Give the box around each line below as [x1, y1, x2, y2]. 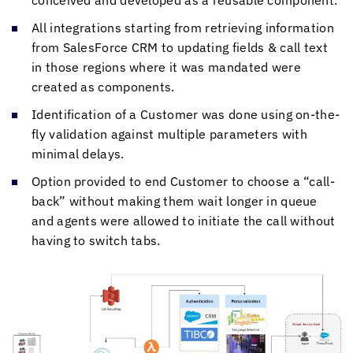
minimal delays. [32, 146, 124, 162]
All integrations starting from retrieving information [32, 20, 334, 35]
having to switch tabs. [32, 232, 161, 248]
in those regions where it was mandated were [32, 59, 301, 75]
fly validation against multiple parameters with [32, 126, 308, 142]
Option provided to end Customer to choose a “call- [32, 173, 335, 189]
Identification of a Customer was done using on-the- [32, 106, 340, 122]
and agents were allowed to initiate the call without [32, 213, 336, 229]
